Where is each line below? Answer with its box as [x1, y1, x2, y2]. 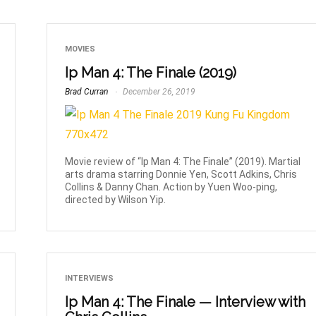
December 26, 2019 [121, 87, 196, 97]
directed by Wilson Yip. [65, 194, 166, 206]
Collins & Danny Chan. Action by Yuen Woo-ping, [65, 181, 278, 193]
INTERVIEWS [65, 274, 114, 284]
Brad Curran [65, 87, 109, 97]
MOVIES [65, 44, 96, 54]
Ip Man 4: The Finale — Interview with [65, 293, 306, 311]
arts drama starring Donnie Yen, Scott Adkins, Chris [65, 169, 298, 181]
